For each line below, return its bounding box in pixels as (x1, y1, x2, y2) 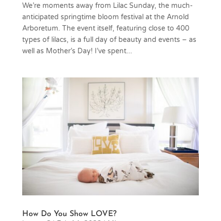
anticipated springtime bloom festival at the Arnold (22, 12, 189, 21)
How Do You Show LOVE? (22, 210, 116, 218)
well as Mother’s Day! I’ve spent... (22, 46, 132, 55)
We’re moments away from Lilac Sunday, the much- (22, 1, 193, 10)
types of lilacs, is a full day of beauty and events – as (22, 35, 196, 44)
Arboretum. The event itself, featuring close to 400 (22, 24, 189, 33)
